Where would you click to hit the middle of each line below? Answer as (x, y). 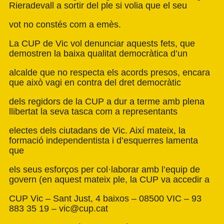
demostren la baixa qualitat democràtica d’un (98, 53)
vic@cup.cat (83, 208)
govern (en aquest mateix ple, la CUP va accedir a (109, 179)
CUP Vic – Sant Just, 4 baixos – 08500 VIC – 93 (105, 198)
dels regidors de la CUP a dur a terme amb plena (107, 101)
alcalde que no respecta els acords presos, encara (109, 72)
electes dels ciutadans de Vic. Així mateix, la (97, 130)
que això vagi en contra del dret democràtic (95, 82)
